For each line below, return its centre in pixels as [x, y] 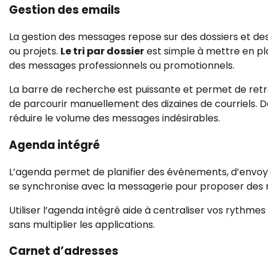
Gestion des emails [65, 10]
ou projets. [35, 51]
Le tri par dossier [102, 51]
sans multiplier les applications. [82, 224]
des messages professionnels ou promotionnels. [122, 66]
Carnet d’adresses [64, 251]
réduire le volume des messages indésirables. [115, 118]
